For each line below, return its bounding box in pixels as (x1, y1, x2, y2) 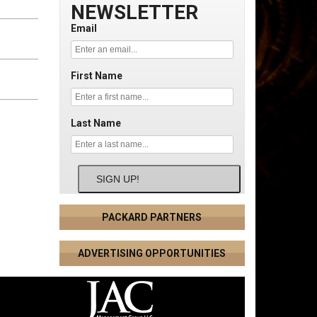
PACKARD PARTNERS (102, 212, 202, 224)
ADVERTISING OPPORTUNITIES (78, 248, 226, 260)
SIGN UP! (96, 173, 139, 185)
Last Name (70, 117, 121, 129)
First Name (70, 70, 122, 82)
